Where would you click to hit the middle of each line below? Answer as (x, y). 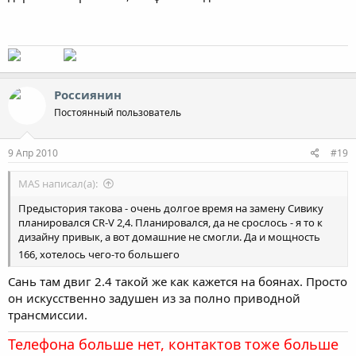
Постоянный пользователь (118, 112)
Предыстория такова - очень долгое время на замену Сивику (171, 208)
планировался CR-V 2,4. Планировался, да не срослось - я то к (170, 222)
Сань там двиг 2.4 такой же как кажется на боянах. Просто (178, 281)
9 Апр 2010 (33, 153)
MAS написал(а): (58, 184)
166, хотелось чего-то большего (99, 254)
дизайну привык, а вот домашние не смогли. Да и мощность (169, 237)
